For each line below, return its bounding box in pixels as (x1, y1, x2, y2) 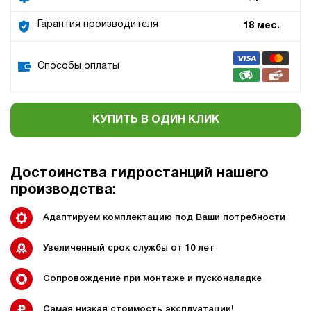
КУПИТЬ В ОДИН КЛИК (92, 115, 219, 125)
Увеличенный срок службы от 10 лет (43, 244, 215, 253)
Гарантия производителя (37, 19, 158, 29)
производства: (10, 183, 116, 196)
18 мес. (242, 21, 280, 31)
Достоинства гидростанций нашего (10, 167, 269, 180)
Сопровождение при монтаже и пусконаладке (43, 275, 262, 283)
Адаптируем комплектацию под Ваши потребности (43, 214, 285, 222)
